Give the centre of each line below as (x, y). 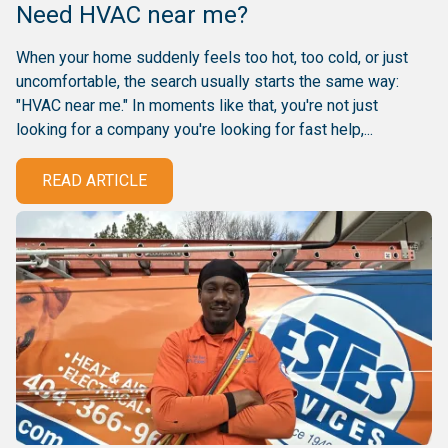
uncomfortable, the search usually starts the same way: (207, 82)
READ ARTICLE (94, 181)
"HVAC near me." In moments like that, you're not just (197, 106)
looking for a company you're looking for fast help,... (194, 130)
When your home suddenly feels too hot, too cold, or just (212, 58)
